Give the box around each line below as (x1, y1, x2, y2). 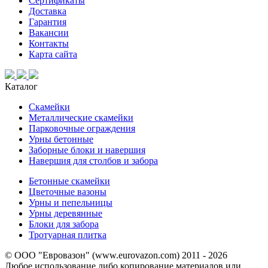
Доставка (29, 5, 66, 16)
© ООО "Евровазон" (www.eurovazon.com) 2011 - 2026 (5, 249, 227, 260)
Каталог (5, 81, 38, 92)
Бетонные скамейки (29, 175, 110, 186)
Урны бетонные (29, 133, 93, 144)
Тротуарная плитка (29, 229, 106, 240)
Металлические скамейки (29, 112, 133, 123)
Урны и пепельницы (29, 197, 112, 208)
